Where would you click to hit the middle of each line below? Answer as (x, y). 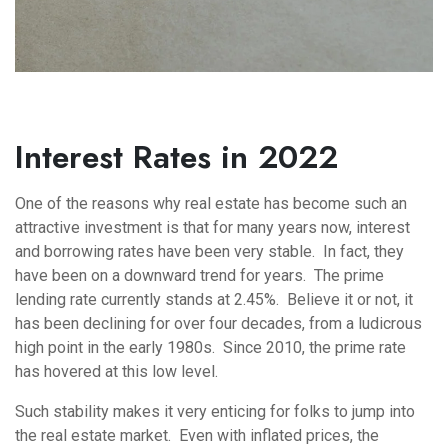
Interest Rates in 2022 (176, 156)
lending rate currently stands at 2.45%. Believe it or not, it (214, 299)
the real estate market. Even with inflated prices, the (197, 435)
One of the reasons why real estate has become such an (211, 203)
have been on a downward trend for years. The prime (199, 275)
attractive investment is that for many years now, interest (212, 227)
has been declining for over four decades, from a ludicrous (218, 323)
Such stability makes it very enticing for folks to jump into (215, 411)
